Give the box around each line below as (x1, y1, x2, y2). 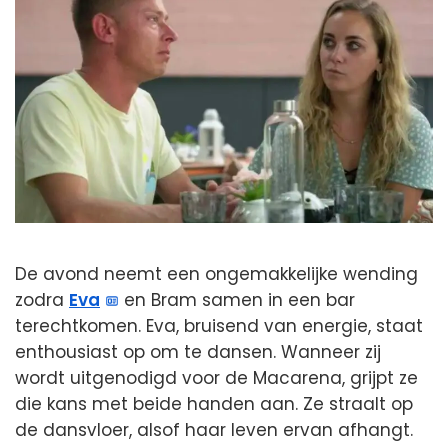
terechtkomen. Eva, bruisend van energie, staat (15, 313, 423, 338)
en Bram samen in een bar (119, 287, 356, 312)
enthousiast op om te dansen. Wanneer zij (15, 339, 381, 364)
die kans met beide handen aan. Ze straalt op (15, 391, 413, 416)
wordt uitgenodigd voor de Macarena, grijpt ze (15, 365, 418, 390)
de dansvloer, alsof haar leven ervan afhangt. (15, 417, 413, 442)
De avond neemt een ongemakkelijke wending (15, 261, 418, 286)
